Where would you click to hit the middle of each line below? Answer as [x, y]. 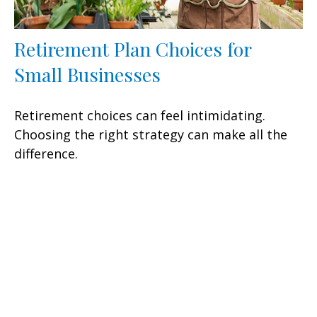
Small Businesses [87, 75]
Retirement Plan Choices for [133, 49]
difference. [46, 154]
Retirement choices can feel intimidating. [140, 116]
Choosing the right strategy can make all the [151, 135]
